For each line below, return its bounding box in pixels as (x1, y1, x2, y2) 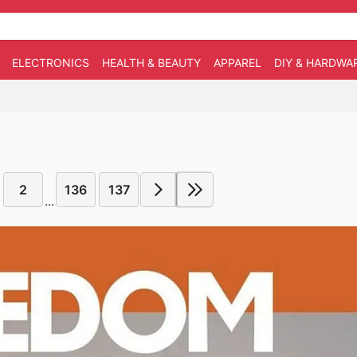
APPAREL (214, 56, 261, 69)
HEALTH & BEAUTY (102, 56, 201, 69)
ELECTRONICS (12, 56, 89, 69)
